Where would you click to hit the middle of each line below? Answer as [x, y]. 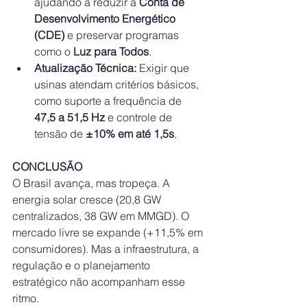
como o [54, 52]
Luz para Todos [111, 52]
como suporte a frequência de [109, 101]
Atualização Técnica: [85, 68]
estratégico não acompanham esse [100, 282]
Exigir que [164, 68]
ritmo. [26, 298]
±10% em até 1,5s [130, 134]
